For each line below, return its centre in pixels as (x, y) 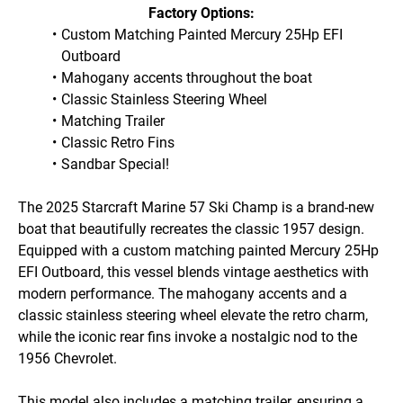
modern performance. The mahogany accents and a (183, 293)
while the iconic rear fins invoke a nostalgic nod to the (188, 336)
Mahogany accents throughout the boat (186, 77)
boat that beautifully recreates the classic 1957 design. (191, 228)
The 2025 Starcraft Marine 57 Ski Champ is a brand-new (196, 207)
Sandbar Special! (115, 164)
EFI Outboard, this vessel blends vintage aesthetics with (193, 272)
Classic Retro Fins (117, 142)
